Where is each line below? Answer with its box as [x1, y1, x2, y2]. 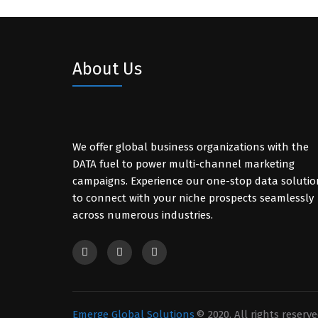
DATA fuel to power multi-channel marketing [72, 158, 295, 170]
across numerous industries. [72, 209, 213, 221]
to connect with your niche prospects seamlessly [72, 192, 314, 204]
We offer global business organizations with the [72, 141, 309, 153]
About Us [72, 59, 142, 79]
